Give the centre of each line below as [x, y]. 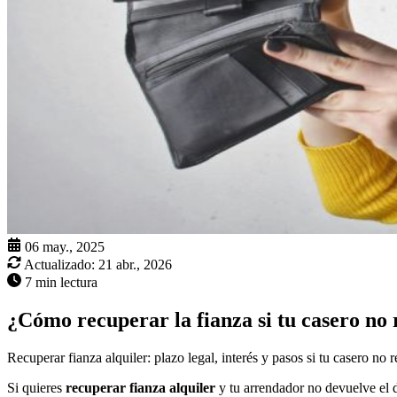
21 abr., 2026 [135, 265]
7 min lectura [61, 283]
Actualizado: [59, 265]
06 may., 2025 [65, 247]
